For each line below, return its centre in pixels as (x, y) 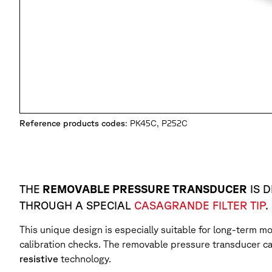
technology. (85, 259)
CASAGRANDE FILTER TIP (200, 206)
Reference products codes (72, 123)
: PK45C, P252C (156, 123)
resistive (39, 259)
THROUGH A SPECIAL (77, 206)
